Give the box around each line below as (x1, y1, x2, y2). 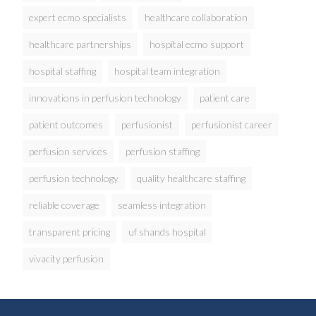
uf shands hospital (128, 226, 207, 238)
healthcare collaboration (145, 11, 248, 24)
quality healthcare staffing (137, 172, 246, 185)
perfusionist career (191, 119, 273, 131)
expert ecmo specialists (29, 11, 127, 24)
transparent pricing (29, 226, 111, 238)
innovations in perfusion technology (29, 92, 182, 104)
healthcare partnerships (29, 38, 132, 51)
